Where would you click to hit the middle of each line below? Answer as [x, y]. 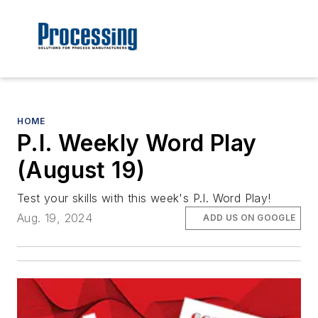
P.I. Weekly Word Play [137, 143]
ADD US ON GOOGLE [250, 218]
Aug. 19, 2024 [55, 218]
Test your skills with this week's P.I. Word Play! [144, 198]
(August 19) [81, 170]
